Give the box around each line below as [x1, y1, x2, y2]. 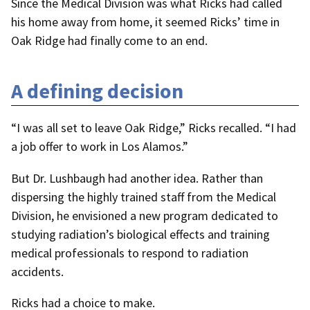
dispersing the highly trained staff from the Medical [11, 188, 276, 205]
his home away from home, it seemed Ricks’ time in [11, 13, 280, 30]
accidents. [11, 263, 64, 280]
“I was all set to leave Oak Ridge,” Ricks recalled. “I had [11, 120, 296, 136]
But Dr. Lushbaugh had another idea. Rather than [11, 170, 263, 186]
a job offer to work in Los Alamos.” [11, 138, 188, 155]
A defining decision [11, 78, 183, 104]
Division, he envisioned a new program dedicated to [11, 207, 278, 224]
